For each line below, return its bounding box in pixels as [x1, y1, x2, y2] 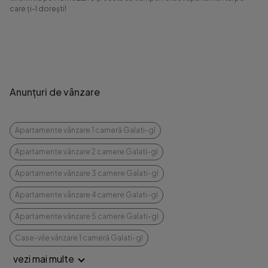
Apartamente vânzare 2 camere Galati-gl [15, 147, 158, 156]
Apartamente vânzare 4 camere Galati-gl [15, 190, 158, 199]
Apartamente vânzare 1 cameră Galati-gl [15, 126, 156, 135]
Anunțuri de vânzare [10, 86, 100, 98]
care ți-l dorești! [10, 4, 66, 13]
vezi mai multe [13, 252, 76, 265]
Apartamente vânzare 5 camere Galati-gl [15, 212, 159, 221]
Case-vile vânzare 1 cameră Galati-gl [15, 233, 143, 242]
